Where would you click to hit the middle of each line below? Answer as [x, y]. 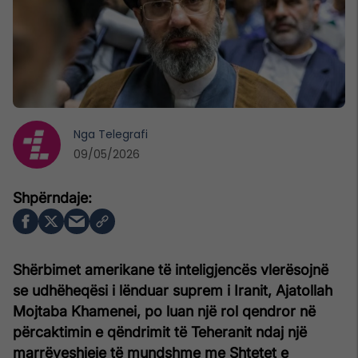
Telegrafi [123, 134]
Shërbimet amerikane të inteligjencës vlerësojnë [171, 269]
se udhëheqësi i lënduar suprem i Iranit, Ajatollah [173, 290]
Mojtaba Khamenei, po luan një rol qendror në [164, 311]
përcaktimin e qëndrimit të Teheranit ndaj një [160, 332]
